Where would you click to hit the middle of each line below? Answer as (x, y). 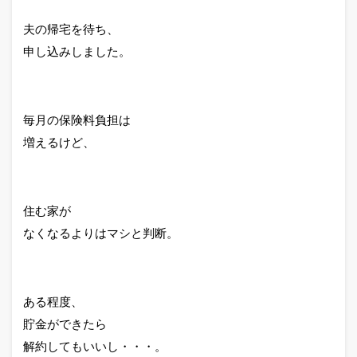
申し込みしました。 (77, 51)
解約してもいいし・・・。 (95, 346)
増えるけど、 (59, 142)
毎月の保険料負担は (77, 120)
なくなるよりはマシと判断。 (101, 233)
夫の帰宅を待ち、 (71, 29)
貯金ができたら (65, 324)
